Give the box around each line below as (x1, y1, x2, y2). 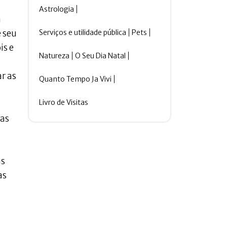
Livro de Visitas (39, 98, 89, 107)
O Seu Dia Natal (75, 51, 126, 60)
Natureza (39, 51, 70, 60)
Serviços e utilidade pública (39, 28, 127, 37)
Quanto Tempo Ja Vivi (39, 74, 112, 84)
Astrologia (39, 5, 74, 14)
